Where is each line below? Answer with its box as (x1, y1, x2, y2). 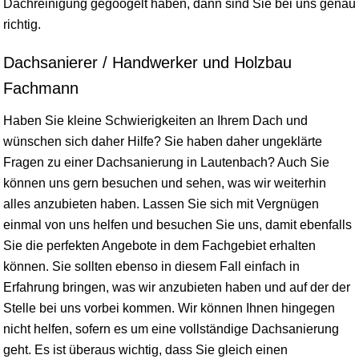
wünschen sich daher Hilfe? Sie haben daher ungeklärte (3, 135, 322, 148)
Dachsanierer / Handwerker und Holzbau (3, 54, 292, 71)
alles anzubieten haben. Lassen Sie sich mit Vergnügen (3, 197, 319, 211)
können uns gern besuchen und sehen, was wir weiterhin (3, 176, 326, 190)
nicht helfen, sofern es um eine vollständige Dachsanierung (3, 322, 339, 336)
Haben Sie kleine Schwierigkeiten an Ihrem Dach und (3, 114, 308, 127)
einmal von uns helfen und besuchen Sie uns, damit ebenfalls (3, 218, 352, 232)
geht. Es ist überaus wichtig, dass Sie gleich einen (3, 343, 288, 357)
